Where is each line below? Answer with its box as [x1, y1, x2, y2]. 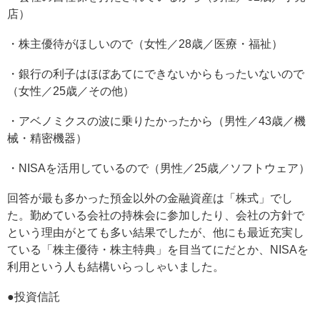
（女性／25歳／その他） [7, 85, 134, 97]
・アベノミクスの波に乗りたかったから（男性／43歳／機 [7, 115, 306, 127]
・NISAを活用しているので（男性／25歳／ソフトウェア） [7, 162, 310, 174]
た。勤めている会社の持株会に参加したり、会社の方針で [7, 209, 304, 221]
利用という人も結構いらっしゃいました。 [7, 261, 224, 273]
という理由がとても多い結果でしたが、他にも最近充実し [7, 226, 304, 239]
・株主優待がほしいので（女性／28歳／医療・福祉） [7, 38, 283, 50]
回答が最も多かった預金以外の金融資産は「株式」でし [7, 192, 293, 204]
